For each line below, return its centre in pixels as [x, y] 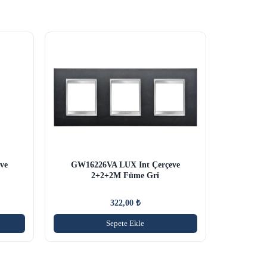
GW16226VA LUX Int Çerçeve [125, 164]
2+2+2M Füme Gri [125, 175]
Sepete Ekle [125, 223]
